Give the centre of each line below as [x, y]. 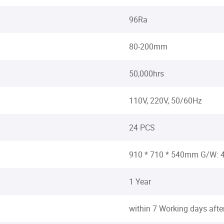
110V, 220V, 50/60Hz [165, 100]
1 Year [140, 181]
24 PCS [142, 127]
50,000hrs [146, 73]
